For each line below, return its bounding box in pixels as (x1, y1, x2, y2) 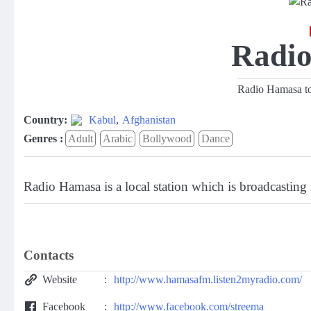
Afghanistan (122, 114, 176, 126)
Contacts (24, 248, 74, 263)
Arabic (103, 133, 133, 144)
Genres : (24, 133, 63, 144)
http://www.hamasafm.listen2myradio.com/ (114, 274, 302, 286)
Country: (24, 114, 67, 126)
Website (42, 274, 77, 286)
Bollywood (142, 133, 192, 144)
